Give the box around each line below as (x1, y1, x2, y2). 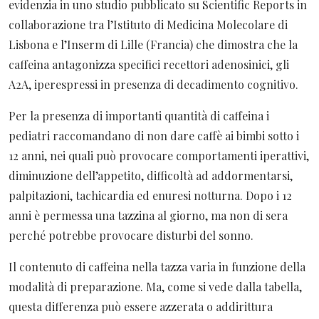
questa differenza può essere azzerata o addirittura (9, 298, 273, 314)
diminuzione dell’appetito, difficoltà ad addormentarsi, (9, 167, 293, 183)
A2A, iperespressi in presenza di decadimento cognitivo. (9, 76, 298, 92)
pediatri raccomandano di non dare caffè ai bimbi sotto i (9, 127, 299, 143)
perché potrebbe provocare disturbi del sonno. (9, 227, 253, 243)
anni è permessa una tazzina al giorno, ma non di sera (9, 207, 288, 223)
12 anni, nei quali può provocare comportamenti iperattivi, (9, 147, 309, 163)
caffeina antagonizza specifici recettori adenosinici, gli (9, 56, 289, 72)
